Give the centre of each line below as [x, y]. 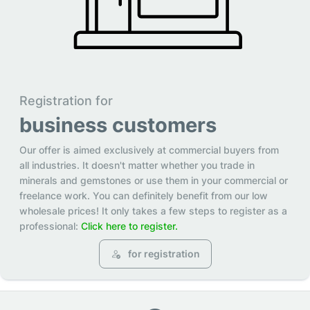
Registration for [66, 101]
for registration [163, 254]
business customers [118, 125]
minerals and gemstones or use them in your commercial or [154, 181]
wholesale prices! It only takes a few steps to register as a [153, 211]
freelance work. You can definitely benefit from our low [144, 196]
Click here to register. [129, 226]
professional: [50, 226]
